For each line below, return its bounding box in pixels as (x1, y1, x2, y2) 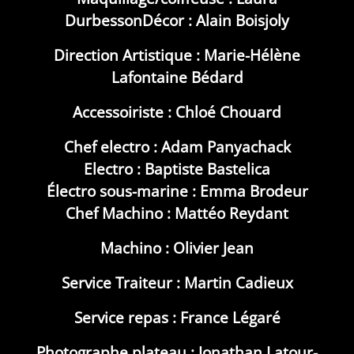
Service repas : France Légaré (73, 307, 281, 328)
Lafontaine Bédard (111, 66, 243, 88)
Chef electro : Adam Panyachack (63, 136, 291, 157)
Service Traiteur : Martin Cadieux (61, 272, 293, 293)
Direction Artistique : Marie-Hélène (54, 44, 300, 66)
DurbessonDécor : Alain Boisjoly (65, 9, 289, 31)
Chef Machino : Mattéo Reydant (66, 202, 288, 224)
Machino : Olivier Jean (100, 237, 254, 258)
